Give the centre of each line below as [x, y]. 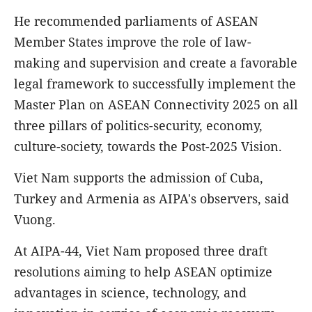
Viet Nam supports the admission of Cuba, [139, 177]
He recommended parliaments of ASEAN [136, 21]
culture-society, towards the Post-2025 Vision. [150, 146]
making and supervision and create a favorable [156, 62]
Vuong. [37, 219]
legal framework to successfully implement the [155, 83]
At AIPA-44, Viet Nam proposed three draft [141, 250]
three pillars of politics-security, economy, [138, 125]
